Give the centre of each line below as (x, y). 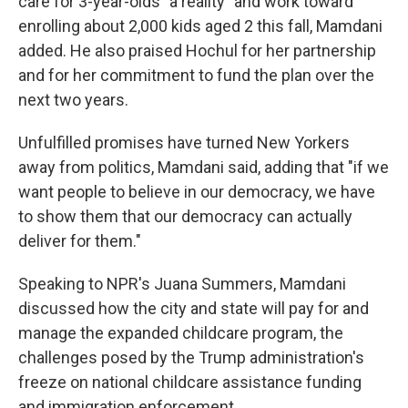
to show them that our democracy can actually (185, 216)
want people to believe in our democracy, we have (197, 192)
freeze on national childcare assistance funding (190, 382)
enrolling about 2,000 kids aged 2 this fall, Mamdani (200, 26)
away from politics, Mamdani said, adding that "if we (204, 167)
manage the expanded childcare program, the (181, 333)
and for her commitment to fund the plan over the (196, 75)
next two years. (73, 100)
